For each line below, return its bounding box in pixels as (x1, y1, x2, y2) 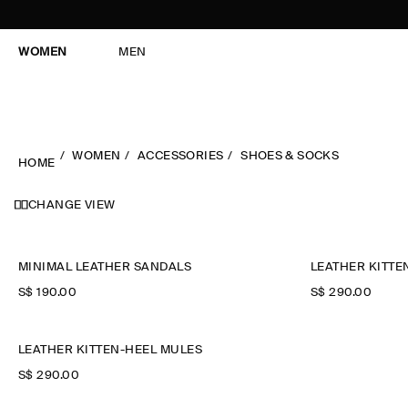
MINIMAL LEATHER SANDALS (18, 261, 192, 273)
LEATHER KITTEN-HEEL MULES (18, 344, 202, 356)
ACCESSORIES (138, 150, 224, 162)
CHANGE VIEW (28, 199, 116, 211)
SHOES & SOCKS (240, 150, 340, 162)
